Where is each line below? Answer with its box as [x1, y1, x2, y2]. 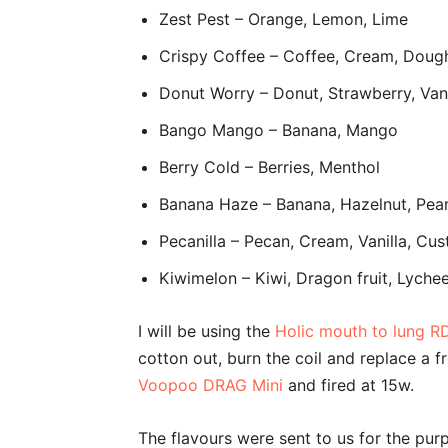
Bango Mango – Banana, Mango [159, 119, 398, 140]
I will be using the [138, 320, 275, 341]
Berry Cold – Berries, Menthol [159, 156, 380, 177]
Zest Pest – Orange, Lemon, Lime [159, 8, 408, 29]
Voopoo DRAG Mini [138, 374, 283, 395]
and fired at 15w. [283, 374, 414, 395]
